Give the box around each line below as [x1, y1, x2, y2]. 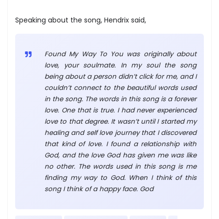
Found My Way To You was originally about [44, 49, 197, 59]
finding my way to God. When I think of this [44, 173, 197, 183]
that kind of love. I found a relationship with [44, 139, 197, 149]
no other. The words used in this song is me [44, 162, 197, 172]
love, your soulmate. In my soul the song [44, 61, 197, 70]
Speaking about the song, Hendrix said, [15, 15, 146, 25]
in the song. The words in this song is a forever [44, 94, 197, 104]
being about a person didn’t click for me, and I [44, 72, 197, 82]
